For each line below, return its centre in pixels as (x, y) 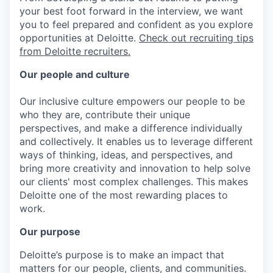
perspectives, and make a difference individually (131, 128)
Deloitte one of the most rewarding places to (124, 195)
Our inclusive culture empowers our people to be (132, 101)
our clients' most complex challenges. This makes (134, 181)
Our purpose (50, 231)
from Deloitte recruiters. (75, 51)
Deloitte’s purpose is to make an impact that (122, 254)
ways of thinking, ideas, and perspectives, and (126, 154)
